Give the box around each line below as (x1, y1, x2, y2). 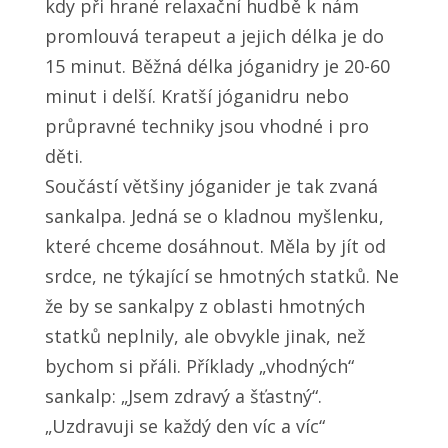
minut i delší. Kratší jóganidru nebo (44, 84, 349, 109)
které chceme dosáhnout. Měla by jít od (44, 234, 386, 259)
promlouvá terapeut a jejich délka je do (44, 24, 384, 49)
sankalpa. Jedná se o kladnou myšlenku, (44, 204, 384, 229)
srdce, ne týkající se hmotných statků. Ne (44, 264, 399, 289)
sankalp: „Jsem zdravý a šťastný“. (44, 384, 322, 409)
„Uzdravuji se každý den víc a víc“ (44, 414, 325, 439)
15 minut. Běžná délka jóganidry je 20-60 (44, 54, 390, 79)
